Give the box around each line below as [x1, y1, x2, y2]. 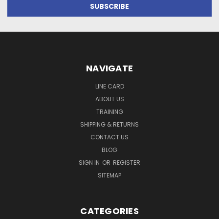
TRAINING [96, 107, 123, 116]
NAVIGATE [86, 62, 133, 74]
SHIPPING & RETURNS [80, 120, 139, 129]
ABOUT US [95, 94, 124, 103]
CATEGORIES [80, 204, 139, 217]
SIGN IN [79, 158, 101, 167]
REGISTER [113, 158, 140, 167]
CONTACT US [90, 132, 129, 141]
